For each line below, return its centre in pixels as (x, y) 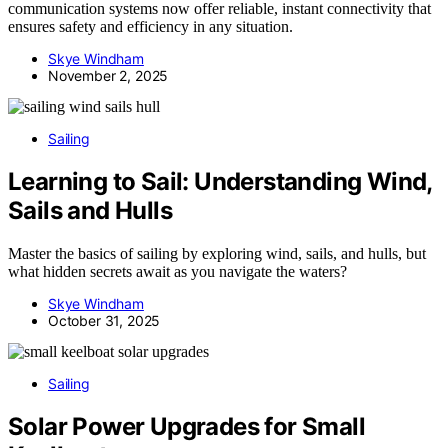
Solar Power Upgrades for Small (186, 426)
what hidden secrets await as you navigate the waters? (177, 271)
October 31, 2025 (104, 320)
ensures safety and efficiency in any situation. (150, 27)
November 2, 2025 (108, 76)
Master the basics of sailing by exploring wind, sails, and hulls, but (217, 253)
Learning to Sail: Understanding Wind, (220, 181)
